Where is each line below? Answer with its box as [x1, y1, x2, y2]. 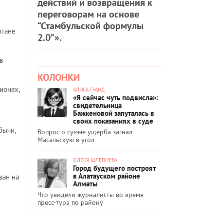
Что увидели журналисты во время [37, 190, 144, 199]
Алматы [73, 179, 98, 188]
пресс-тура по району [37, 198, 103, 207]
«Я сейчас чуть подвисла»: [73, 92, 158, 102]
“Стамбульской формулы [37, 19, 144, 32]
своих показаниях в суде [73, 116, 153, 126]
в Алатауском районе [73, 171, 140, 181]
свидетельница [73, 100, 122, 110]
